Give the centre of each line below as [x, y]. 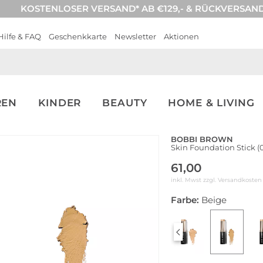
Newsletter [135, 36]
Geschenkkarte [78, 36]
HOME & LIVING [211, 103]
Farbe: [185, 200]
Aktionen [181, 36]
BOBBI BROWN [202, 139]
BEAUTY [125, 103]
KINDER [60, 103]
